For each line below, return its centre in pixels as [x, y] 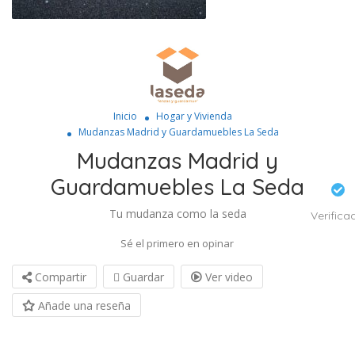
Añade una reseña [83, 305]
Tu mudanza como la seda [177, 214]
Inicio [125, 116]
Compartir [59, 277]
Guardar [142, 277]
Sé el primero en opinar [177, 243]
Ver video [227, 277]
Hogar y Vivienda [194, 116]
